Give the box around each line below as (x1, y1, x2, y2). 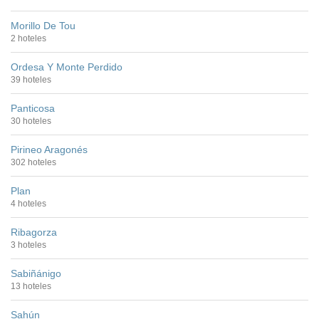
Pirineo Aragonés (11, 143, 88, 155)
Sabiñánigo (11, 267, 61, 279)
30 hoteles (11, 115, 51, 126)
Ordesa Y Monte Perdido (11, 61, 122, 73)
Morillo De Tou (11, 19, 75, 31)
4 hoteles (11, 198, 46, 209)
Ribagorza (11, 226, 57, 238)
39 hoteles (11, 74, 51, 85)
